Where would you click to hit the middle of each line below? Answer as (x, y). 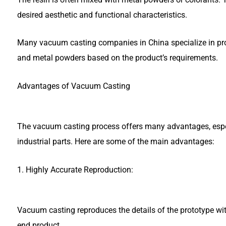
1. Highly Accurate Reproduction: (75, 169)
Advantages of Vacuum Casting (74, 86)
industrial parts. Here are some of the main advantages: (116, 141)
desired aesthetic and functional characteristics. (102, 15)
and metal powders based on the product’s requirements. (118, 58)
